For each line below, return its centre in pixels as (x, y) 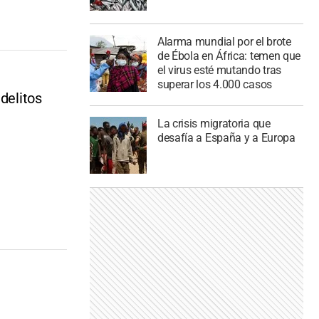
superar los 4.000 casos (214, 85)
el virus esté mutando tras (219, 70)
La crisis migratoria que (214, 124)
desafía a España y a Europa (226, 138)
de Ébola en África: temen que (229, 56)
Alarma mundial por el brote (224, 42)
